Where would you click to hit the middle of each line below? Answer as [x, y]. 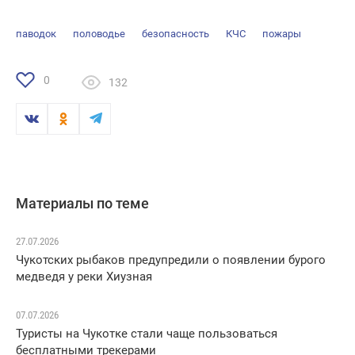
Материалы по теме [82, 204]
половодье [99, 34]
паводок [36, 34]
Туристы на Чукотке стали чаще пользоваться [147, 334]
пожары [282, 34]
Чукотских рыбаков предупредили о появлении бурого [171, 260]
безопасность [176, 34]
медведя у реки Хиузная [84, 277]
